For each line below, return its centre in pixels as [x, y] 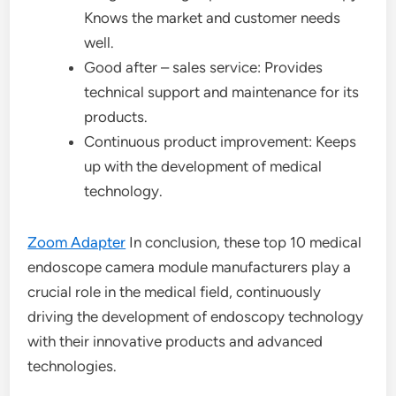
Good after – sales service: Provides [204, 67]
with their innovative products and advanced [175, 341]
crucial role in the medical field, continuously [175, 291]
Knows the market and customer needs [213, 17]
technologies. [72, 366]
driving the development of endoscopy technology [196, 316]
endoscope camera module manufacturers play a [190, 267]
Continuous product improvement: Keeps [221, 141]
